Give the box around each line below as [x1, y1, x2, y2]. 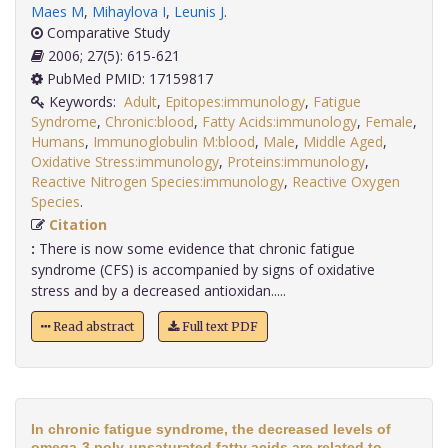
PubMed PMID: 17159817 [43, 69, 213, 89]
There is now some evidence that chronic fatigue [35, 239, 355, 259]
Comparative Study [43, 23, 170, 43]
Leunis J [174, 2, 224, 22]
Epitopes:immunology [165, 92, 305, 112]
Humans [31, 132, 85, 152]
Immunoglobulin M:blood [93, 132, 255, 152]
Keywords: [45, 92, 124, 112]
